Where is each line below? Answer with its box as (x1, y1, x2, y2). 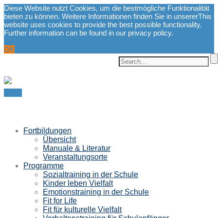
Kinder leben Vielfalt (43, 179, 113, 187)
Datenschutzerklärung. (4, 37, 76, 45)
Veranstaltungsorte (43, 153, 108, 161)
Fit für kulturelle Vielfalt (43, 205, 122, 214)
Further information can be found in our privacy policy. (4, 29, 173, 37)
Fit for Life (43, 197, 77, 205)
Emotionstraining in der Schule (43, 188, 149, 196)
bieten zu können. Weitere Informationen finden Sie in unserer (4, 12, 198, 20)
